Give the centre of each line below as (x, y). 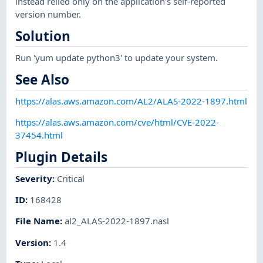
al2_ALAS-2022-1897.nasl (117, 221)
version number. (48, 14)
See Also (43, 80)
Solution (43, 36)
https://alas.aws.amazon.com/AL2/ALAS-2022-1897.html (131, 101)
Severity (34, 178)
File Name (38, 221)
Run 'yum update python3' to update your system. (117, 57)
